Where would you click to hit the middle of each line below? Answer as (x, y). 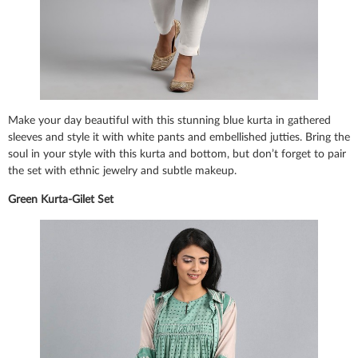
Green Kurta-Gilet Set (61, 199)
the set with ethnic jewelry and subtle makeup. (124, 171)
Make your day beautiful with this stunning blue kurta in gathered (169, 121)
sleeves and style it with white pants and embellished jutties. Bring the (179, 138)
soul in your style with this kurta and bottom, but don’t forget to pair (177, 155)
